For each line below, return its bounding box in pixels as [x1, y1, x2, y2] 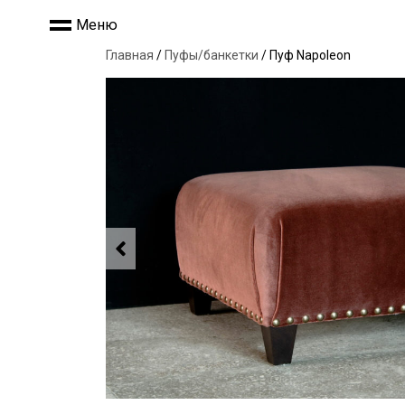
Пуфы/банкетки [165, 48, 259, 62]
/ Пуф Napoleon [259, 48, 351, 62]
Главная [106, 48, 154, 62]
